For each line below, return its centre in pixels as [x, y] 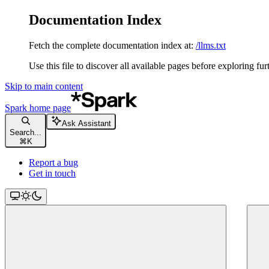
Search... [26, 132]
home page [49, 107]
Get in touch [52, 173]
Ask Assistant [86, 123]
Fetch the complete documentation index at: [111, 45]
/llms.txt [211, 45]
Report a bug [53, 162]
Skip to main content [44, 86]
